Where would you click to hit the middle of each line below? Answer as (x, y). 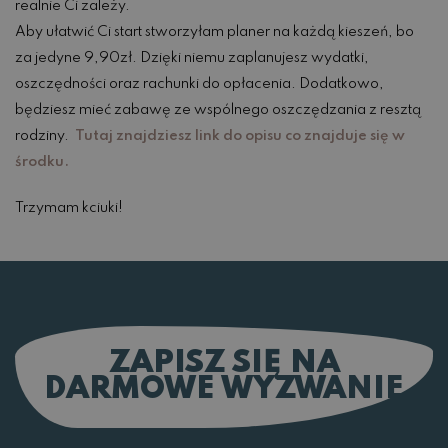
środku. (42, 162)
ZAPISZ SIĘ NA (224, 364)
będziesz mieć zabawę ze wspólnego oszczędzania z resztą (218, 110)
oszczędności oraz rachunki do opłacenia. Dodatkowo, (199, 84)
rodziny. (45, 136)
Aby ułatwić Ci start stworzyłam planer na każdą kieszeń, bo (214, 32)
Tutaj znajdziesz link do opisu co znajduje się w (240, 136)
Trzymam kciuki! (69, 208)
